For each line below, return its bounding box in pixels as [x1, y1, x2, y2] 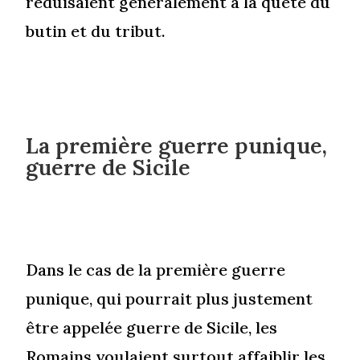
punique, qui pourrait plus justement [26, 288, 313, 309]
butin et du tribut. [26, 21, 166, 42]
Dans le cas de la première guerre [26, 260, 286, 280]
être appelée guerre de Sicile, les [26, 317, 278, 338]
